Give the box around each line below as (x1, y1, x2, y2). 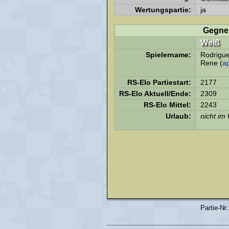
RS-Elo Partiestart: (127, 78, 191, 86)
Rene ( (200, 59, 222, 67)
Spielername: (146, 51, 191, 59)
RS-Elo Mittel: (144, 101, 191, 109)
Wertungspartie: (135, 6, 191, 14)
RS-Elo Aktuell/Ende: (119, 89, 191, 98)
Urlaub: (166, 112, 191, 120)
